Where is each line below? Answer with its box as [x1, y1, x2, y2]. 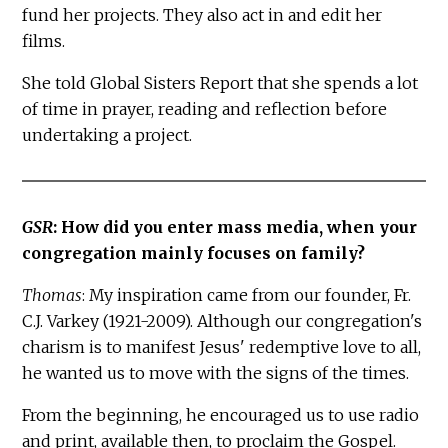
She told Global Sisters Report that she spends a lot [22, 73, 419, 94]
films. [22, 31, 70, 52]
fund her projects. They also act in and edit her [22, 5, 383, 26]
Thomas [22, 285, 83, 306]
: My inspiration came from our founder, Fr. [82, 285, 412, 306]
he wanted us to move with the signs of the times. [22, 363, 414, 384]
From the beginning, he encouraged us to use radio [22, 405, 420, 426]
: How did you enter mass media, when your [53, 217, 418, 238]
